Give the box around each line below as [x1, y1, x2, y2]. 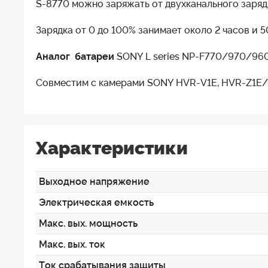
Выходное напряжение [39, 175, 150, 187]
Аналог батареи [36, 50, 114, 62]
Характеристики [36, 137, 188, 159]
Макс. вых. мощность [39, 217, 138, 229]
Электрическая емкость [39, 196, 154, 208]
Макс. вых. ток [39, 238, 105, 250]
